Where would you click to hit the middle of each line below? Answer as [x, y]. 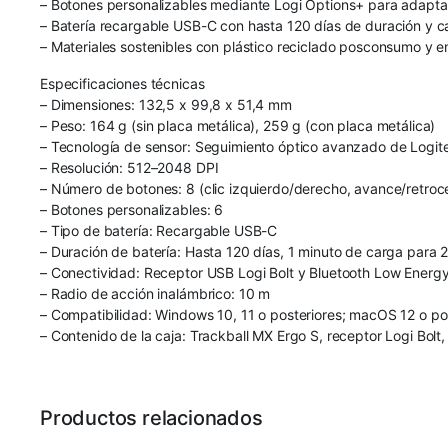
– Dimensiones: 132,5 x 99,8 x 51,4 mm [166, 104]
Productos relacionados [151, 417]
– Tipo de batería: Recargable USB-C [159, 230]
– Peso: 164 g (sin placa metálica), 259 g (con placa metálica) [238, 125]
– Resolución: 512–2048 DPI [129, 167]
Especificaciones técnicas [122, 83]
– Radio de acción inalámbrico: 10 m [155, 293]
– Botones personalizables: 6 [132, 209]
